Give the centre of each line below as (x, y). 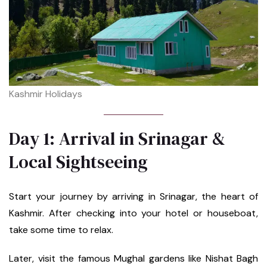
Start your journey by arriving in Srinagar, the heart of (133, 196)
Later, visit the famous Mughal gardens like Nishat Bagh (133, 258)
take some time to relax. (61, 229)
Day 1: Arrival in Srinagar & (117, 138)
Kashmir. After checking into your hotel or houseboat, (133, 213)
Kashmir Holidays (46, 94)
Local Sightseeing (78, 162)
